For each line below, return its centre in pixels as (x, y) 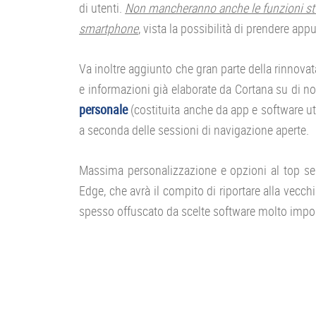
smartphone (109, 28)
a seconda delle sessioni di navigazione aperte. (194, 129)
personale (103, 109)
